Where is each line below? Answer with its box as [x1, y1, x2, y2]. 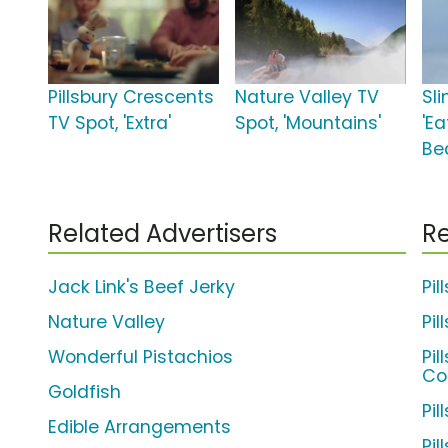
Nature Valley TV [235, 85, 380, 110]
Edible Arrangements [48, 415, 231, 440]
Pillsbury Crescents [48, 85, 214, 110]
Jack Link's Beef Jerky [48, 275, 235, 300]
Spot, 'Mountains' [235, 111, 382, 136]
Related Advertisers [48, 217, 277, 251]
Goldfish [48, 380, 121, 405]
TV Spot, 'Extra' [48, 111, 171, 136]
